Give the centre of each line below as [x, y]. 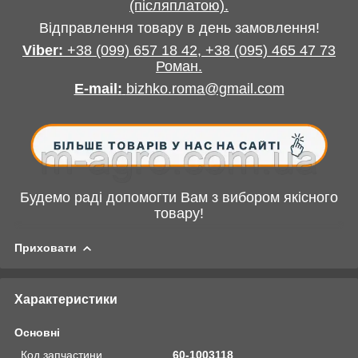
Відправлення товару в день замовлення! [179, 28]
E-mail [95, 89]
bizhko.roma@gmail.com [205, 89]
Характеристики [66, 300]
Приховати [46, 248]
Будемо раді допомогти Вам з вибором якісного [179, 198]
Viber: [43, 51]
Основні [37, 333]
